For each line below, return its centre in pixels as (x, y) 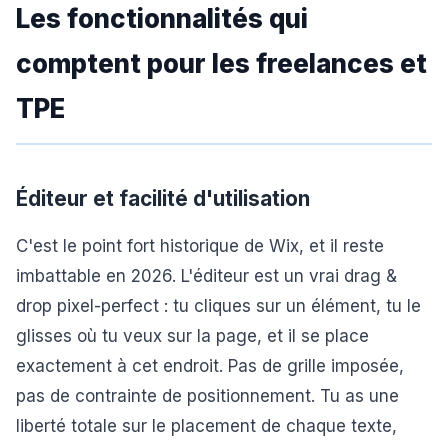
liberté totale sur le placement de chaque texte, (206, 426)
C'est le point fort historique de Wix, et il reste (200, 246)
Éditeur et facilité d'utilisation (163, 198)
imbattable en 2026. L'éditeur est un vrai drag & (206, 276)
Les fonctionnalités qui (162, 18)
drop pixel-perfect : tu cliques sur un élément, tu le (218, 306)
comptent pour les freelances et (221, 63)
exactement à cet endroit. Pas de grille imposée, (210, 366)
